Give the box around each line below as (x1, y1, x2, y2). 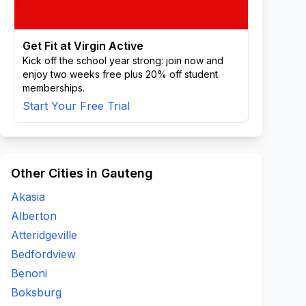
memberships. (23, 82, 85, 94)
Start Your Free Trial (23, 99, 130, 113)
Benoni (11, 266, 47, 280)
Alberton (11, 209, 57, 223)
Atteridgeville (11, 228, 77, 242)
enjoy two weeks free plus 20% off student (23, 68, 218, 80)
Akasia (11, 190, 45, 204)
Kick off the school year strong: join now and (23, 55, 223, 66)
